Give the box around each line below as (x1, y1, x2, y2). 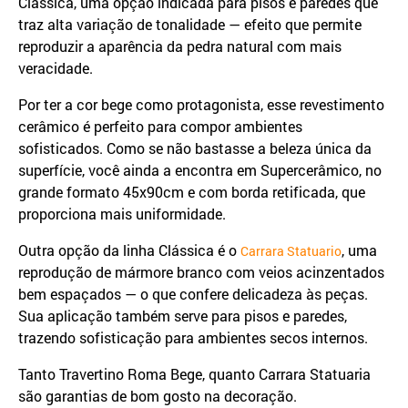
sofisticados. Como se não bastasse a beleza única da (18, 138, 372, 158)
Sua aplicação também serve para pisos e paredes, (18, 306, 347, 326)
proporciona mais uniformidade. (18, 204, 226, 224)
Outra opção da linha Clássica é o (18, 240, 240, 260)
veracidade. (18, 58, 93, 78)
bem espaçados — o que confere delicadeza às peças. (18, 284, 368, 304)
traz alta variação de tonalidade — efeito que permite (18, 15, 362, 35)
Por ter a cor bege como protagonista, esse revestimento (18, 95, 384, 115)
